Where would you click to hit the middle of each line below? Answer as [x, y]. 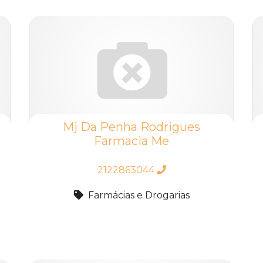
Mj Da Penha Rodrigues [131, 127]
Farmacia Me [131, 141]
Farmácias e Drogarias [139, 195]
